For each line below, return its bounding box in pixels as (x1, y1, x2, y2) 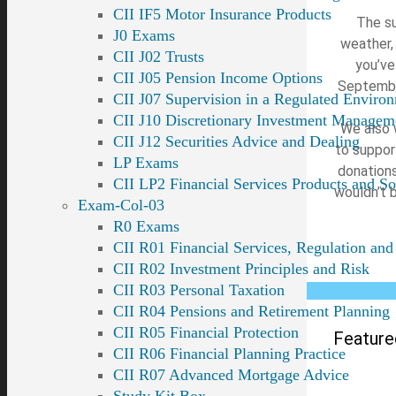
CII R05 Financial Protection (113, 324, 299, 341)
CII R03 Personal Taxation (113, 281, 285, 299)
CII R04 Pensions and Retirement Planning (113, 302, 390, 320)
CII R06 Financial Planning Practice (113, 345, 346, 362)
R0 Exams (113, 217, 179, 235)
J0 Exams (113, 27, 175, 44)
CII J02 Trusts (113, 48, 204, 65)
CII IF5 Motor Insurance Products (113, 5, 331, 23)
